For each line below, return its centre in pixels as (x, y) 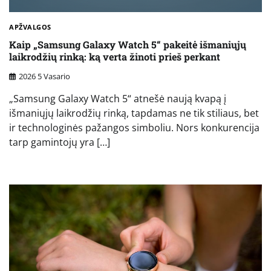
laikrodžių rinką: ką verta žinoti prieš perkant (115, 56)
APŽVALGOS (30, 27)
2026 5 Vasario (44, 77)
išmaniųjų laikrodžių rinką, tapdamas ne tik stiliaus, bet (134, 113)
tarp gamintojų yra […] (60, 142)
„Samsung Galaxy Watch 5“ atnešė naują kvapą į (118, 99)
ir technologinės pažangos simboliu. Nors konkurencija (134, 128)
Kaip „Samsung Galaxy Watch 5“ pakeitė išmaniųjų (128, 44)
